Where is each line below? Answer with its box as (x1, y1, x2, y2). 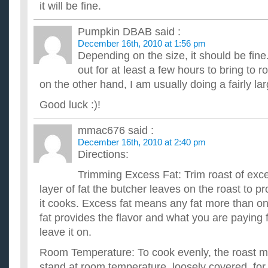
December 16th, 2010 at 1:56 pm (78, 38, 206, 48)
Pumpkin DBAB (78, 26, 152, 38)
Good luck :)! (39, 99, 100, 111)
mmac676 (78, 124, 125, 136)
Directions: (78, 148, 129, 160)
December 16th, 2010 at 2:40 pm (78, 137, 206, 147)
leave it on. (39, 226, 92, 238)
